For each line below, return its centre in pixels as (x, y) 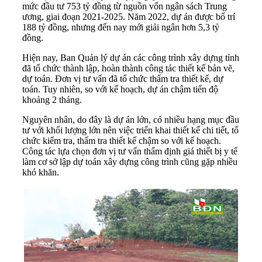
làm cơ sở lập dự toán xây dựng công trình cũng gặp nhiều (130, 161)
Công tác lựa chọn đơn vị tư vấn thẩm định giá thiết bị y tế (130, 151)
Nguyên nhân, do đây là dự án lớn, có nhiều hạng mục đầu (131, 119)
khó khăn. (41, 172)
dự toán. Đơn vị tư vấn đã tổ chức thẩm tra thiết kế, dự (123, 78)
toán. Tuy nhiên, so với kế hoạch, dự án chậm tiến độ (120, 89)
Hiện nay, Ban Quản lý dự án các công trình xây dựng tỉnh (131, 57)
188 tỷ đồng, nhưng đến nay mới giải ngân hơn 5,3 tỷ (121, 27)
